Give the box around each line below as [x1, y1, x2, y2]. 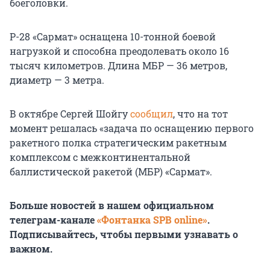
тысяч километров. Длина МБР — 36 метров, [10, 59, 227, 72]
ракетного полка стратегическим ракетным [10, 136, 227, 149]
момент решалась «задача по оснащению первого [10, 122, 254, 135]
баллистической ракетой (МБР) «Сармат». [10, 165, 212, 178]
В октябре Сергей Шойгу [10, 107, 130, 121]
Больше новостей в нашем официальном [10, 199, 214, 212]
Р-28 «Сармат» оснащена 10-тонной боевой [10, 30, 216, 43]
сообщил [130, 107, 173, 121]
